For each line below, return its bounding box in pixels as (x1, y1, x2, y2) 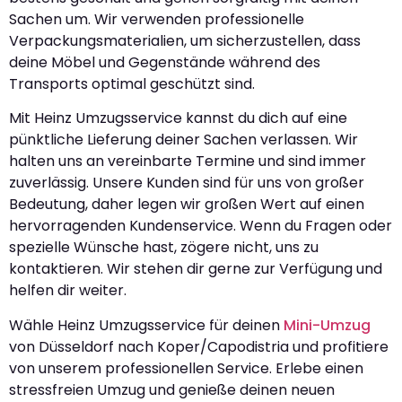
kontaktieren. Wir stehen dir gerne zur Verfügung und (9, 258, 382, 280)
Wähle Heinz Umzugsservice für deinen (9, 314, 284, 336)
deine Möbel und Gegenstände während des (9, 52, 320, 73)
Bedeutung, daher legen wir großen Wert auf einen (9, 194, 364, 215)
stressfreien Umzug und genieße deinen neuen (9, 379, 335, 400)
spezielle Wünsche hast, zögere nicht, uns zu (9, 237, 319, 258)
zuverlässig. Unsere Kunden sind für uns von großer (9, 172, 364, 194)
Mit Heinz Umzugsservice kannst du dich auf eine (9, 108, 347, 129)
